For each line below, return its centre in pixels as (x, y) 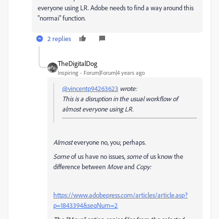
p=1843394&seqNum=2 (86, 205)
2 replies (59, 38)
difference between (80, 166)
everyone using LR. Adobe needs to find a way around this (116, 8)
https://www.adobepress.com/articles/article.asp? (120, 195)
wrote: (128, 88)
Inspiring (68, 73)
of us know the (163, 156)
